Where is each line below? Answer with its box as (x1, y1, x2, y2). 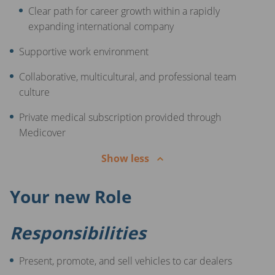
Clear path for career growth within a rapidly (28, 4, 220, 18)
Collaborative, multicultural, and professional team (19, 69, 236, 83)
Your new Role (10, 184, 132, 208)
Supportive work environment (19, 44, 149, 58)
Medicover (19, 125, 66, 139)
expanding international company (28, 19, 174, 33)
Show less (101, 151, 152, 165)
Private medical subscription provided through (19, 110, 221, 124)
